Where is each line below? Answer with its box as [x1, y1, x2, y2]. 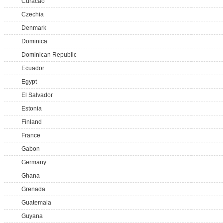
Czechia [21, 11, 44, 18]
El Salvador [21, 92, 53, 99]
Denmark [21, 24, 46, 31]
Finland [21, 118, 42, 125]
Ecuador [21, 65, 44, 72]
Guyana [21, 213, 43, 220]
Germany [21, 159, 46, 166]
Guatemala [21, 199, 51, 206]
